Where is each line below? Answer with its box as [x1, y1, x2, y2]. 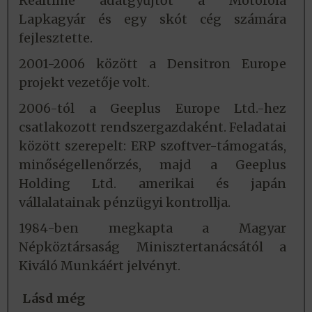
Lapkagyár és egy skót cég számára [19, 11, 286, 28]
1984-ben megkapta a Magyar [19, 220, 286, 237]
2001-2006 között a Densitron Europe [19, 56, 286, 72]
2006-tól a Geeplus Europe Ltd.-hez [19, 100, 286, 117]
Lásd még [22, 290, 85, 307]
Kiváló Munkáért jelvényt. [19, 258, 180, 274]
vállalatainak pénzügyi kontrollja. [19, 194, 231, 211]
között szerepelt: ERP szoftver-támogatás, [19, 138, 286, 155]
